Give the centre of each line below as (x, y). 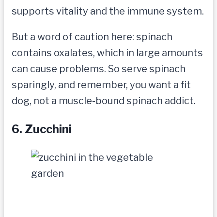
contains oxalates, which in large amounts (107, 53)
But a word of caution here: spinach (92, 37)
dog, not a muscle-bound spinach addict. (104, 101)
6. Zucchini (42, 129)
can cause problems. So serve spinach (99, 69)
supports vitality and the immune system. (108, 11)
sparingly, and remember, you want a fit (101, 85)
